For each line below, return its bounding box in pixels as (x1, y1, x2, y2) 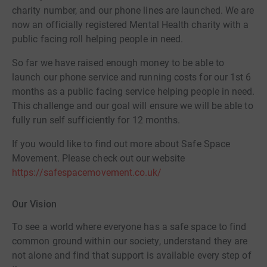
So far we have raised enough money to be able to (12, 57, 224, 69)
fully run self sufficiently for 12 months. (12, 114, 181, 126)
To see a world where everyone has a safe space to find (12, 221, 247, 232)
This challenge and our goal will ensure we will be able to (12, 100, 253, 111)
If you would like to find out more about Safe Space (12, 138, 231, 150)
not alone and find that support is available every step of (12, 249, 252, 261)
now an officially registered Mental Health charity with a (12, 19, 249, 30)
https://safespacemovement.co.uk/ (12, 167, 162, 178)
